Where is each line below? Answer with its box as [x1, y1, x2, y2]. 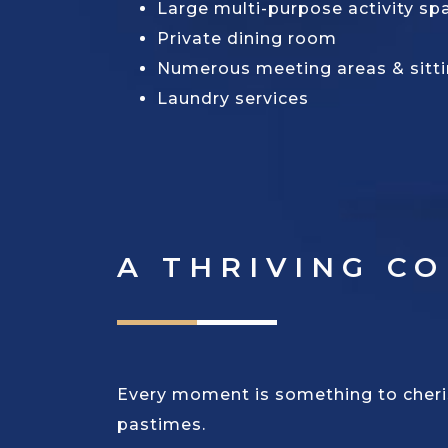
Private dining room [157, 29, 337, 49]
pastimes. [117, 415, 206, 435]
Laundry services [157, 89, 309, 109]
